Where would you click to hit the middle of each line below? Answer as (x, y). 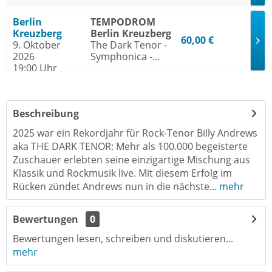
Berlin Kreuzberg (131, 33)
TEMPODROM (123, 22)
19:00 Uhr (35, 68)
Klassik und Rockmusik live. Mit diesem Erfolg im (122, 173)
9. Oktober (37, 45)
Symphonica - (121, 56)
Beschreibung (46, 114)
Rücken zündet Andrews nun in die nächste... (115, 186)
